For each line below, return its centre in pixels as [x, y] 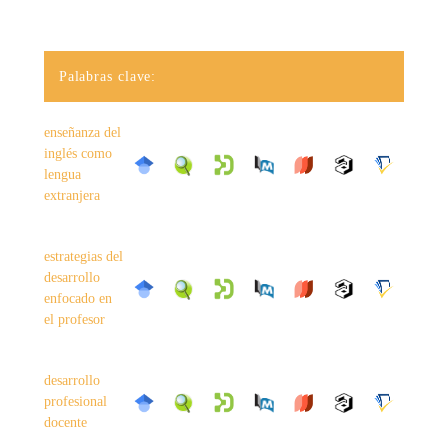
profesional [75, 402]
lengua [62, 175]
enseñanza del [82, 133]
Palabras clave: [107, 77]
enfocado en [77, 299]
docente [65, 423]
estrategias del [83, 257]
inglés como [77, 154]
